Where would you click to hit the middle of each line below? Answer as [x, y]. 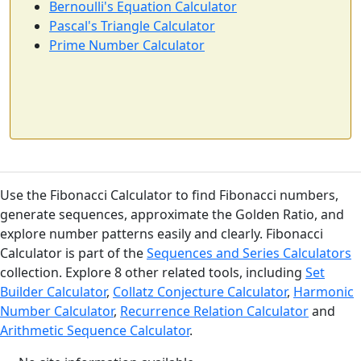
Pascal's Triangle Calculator [132, 26]
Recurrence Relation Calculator [214, 311]
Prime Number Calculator [127, 45]
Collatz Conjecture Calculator [200, 292]
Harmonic [324, 292]
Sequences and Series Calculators [249, 253]
